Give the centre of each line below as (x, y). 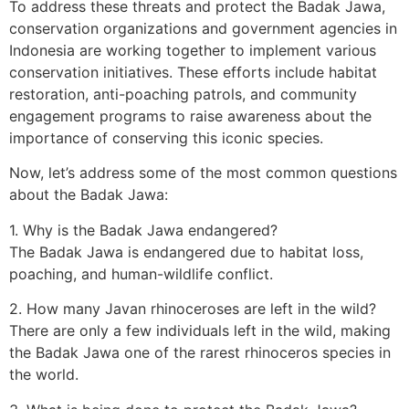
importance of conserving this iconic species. (166, 137)
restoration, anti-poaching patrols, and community (183, 94)
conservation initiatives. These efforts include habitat (193, 72)
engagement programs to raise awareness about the (190, 115)
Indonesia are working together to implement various (193, 50)
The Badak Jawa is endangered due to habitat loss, (186, 252)
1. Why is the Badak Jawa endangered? (143, 230)
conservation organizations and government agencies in (203, 28)
